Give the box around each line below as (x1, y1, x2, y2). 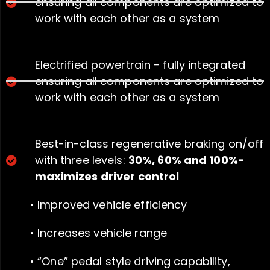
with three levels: (34, 152, 128, 168)
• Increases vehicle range (30, 225, 167, 241)
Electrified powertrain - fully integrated (34, 57, 246, 73)
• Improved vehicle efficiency (30, 197, 187, 213)
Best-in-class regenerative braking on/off (34, 136, 264, 152)
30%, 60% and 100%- (128, 152, 245, 168)
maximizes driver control (34, 169, 180, 184)
